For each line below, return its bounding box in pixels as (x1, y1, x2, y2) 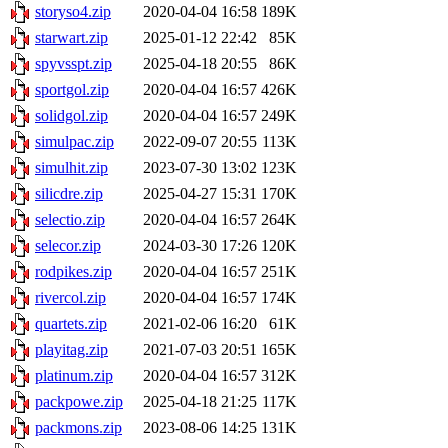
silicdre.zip (35, 185, 103, 203)
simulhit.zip (35, 159, 108, 177)
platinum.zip (35, 367, 113, 385)
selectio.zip (35, 211, 105, 229)
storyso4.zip (35, 3, 111, 21)
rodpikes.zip (35, 263, 112, 281)
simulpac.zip (35, 133, 114, 151)
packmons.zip (35, 419, 122, 437)
